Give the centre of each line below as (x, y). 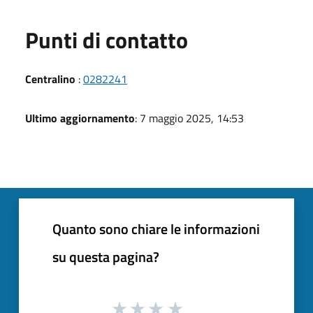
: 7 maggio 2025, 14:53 (189, 118)
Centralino (50, 79)
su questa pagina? (106, 256)
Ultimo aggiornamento (80, 118)
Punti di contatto (107, 39)
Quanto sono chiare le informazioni (156, 228)
